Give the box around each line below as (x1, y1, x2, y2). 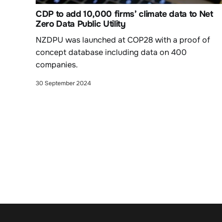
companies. (36, 59, 78, 70)
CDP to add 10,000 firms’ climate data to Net (36, 8, 213, 19)
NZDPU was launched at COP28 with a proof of (36, 34, 210, 45)
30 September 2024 (36, 79, 91, 87)
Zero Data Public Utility (36, 18, 126, 29)
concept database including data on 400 (36, 47, 187, 57)
